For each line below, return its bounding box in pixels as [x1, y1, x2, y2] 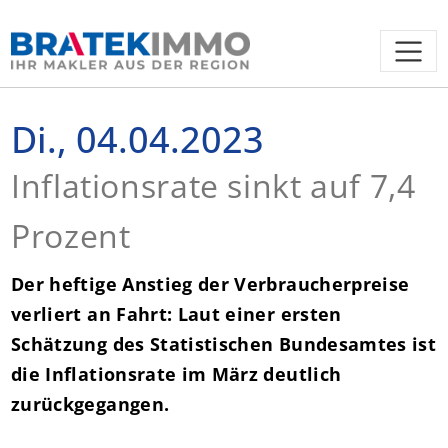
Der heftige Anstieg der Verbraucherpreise [11, 271, 410, 296]
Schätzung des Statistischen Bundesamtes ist [11, 331, 437, 356]
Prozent [11, 214, 131, 258]
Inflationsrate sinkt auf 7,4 [11, 164, 416, 208]
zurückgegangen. [11, 391, 170, 416]
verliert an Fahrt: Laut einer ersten [11, 301, 342, 326]
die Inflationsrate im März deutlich [11, 361, 342, 386]
